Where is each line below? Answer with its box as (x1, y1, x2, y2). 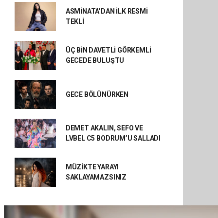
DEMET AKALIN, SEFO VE (65, 124, 143, 132)
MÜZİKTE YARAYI (65, 163, 119, 171)
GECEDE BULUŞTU (65, 56, 125, 64)
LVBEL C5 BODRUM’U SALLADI (65, 134, 161, 142)
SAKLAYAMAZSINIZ (65, 173, 127, 181)
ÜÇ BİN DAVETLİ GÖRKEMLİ (65, 46, 151, 54)
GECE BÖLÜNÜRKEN (65, 90, 128, 98)
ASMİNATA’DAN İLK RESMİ (65, 7, 148, 15)
